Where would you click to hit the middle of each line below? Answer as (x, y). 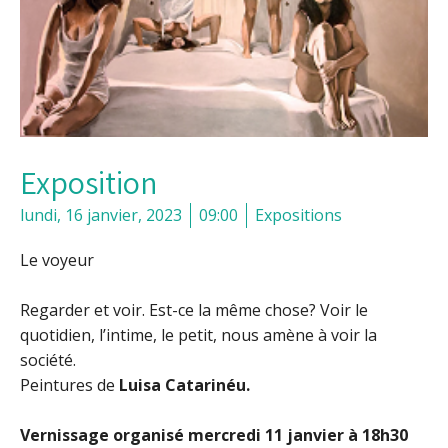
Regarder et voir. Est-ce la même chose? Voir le (194, 309)
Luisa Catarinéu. (184, 384)
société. (48, 359)
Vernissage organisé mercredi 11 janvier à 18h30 (214, 434)
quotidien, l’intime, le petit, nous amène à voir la (198, 334)
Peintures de (69, 384)
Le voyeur (57, 259)
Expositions (298, 214)
